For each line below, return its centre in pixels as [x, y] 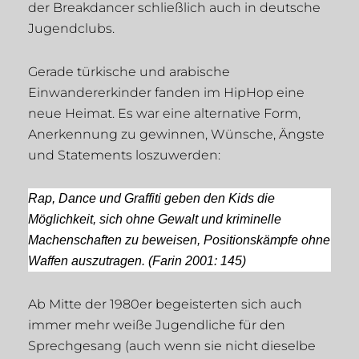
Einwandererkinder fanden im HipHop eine [166, 93]
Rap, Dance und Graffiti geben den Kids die [151, 199]
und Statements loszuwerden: [124, 155]
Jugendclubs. [71, 29]
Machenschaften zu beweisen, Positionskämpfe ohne [179, 240]
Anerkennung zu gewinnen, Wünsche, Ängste [176, 135]
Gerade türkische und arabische [129, 72]
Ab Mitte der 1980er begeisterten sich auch [165, 305]
